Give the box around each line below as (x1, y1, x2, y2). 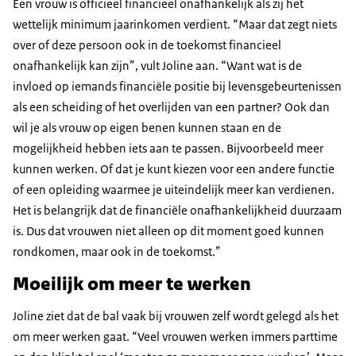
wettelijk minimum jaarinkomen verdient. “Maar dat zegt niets (13, 17, 337, 33)
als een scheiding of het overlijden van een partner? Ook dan (13, 99, 330, 115)
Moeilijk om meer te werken (13, 272, 251, 296)
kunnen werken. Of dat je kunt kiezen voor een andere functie (13, 161, 335, 177)
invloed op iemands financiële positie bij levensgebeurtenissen (13, 79, 342, 95)
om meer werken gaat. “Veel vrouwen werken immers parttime (13, 329, 338, 345)
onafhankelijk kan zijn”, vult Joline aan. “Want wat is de (13, 58, 302, 74)
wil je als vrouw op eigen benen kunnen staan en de (13, 120, 281, 136)
